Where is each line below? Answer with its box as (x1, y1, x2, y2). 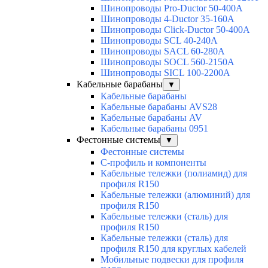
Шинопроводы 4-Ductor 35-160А (100, 14, 234, 25)
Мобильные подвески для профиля (100, 254, 243, 265)
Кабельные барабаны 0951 (100, 123, 208, 134)
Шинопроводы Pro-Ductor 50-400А (100, 3, 243, 14)
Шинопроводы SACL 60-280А (100, 46, 225, 57)
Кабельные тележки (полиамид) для (100, 168, 247, 179)
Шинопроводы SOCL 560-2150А (100, 57, 234, 68)
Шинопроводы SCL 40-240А (100, 35, 218, 46)
